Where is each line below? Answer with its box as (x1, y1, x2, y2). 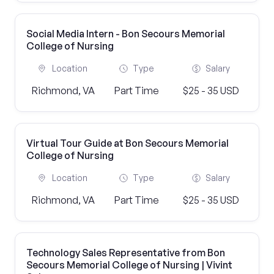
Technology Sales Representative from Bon (26, 246, 225, 259)
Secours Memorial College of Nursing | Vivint (26, 259, 232, 271)
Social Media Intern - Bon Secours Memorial (26, 28, 225, 40)
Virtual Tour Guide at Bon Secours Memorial (26, 137, 229, 149)
